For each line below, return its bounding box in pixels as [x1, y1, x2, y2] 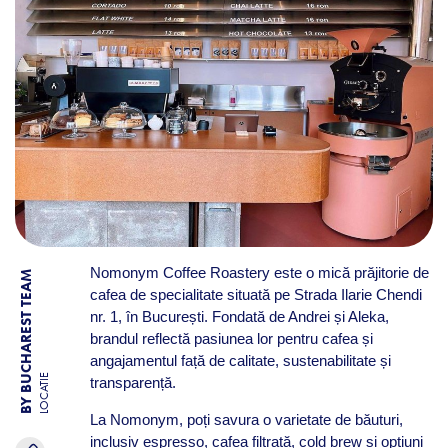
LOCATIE [37, 372, 51, 415]
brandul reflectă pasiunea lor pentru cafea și [89, 330, 373, 347]
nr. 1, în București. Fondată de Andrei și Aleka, [89, 308, 389, 325]
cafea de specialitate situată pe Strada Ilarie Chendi [89, 286, 422, 303]
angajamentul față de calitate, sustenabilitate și [89, 352, 391, 369]
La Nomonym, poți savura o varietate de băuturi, [89, 411, 403, 428]
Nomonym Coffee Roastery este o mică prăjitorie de [89, 264, 429, 281]
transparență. [89, 374, 176, 391]
